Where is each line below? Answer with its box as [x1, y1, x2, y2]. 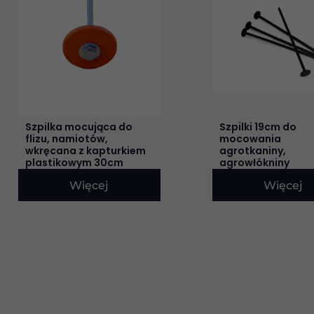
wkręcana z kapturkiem [25, 143, 146, 158]
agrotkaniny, [219, 143, 286, 158]
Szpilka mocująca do [25, 119, 132, 134]
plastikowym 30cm [25, 155, 123, 170]
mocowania [219, 131, 281, 146]
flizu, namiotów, [25, 131, 108, 146]
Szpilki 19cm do [219, 119, 296, 134]
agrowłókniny [219, 155, 289, 170]
